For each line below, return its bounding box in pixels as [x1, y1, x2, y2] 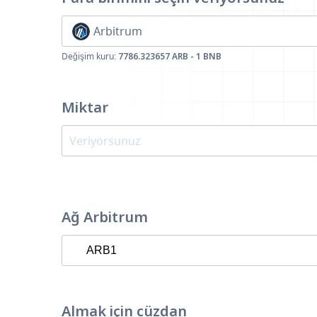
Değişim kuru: [62, 50, 118, 62]
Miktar [62, 98, 108, 117]
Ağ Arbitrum [62, 207, 148, 226]
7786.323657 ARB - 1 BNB [118, 50, 221, 62]
